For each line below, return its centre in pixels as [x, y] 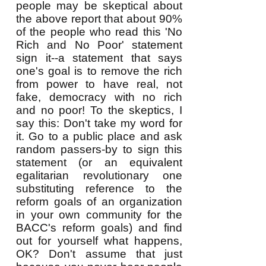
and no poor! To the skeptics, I [99, 110]
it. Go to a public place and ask [99, 136]
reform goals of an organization [99, 202]
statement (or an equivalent [99, 162]
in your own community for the [99, 215]
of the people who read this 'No [99, 32]
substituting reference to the [99, 189]
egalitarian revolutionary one [99, 175]
